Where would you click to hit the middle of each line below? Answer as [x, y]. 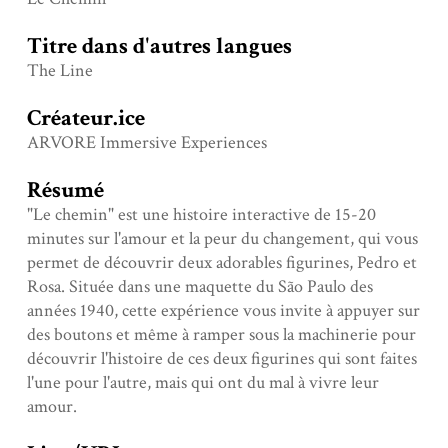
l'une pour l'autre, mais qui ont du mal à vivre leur [202, 383]
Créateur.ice [85, 119]
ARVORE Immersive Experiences [146, 143]
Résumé [65, 191]
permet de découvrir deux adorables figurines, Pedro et [221, 263]
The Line [59, 71]
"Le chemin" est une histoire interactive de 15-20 [201, 215]
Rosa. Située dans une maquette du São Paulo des [199, 287]
